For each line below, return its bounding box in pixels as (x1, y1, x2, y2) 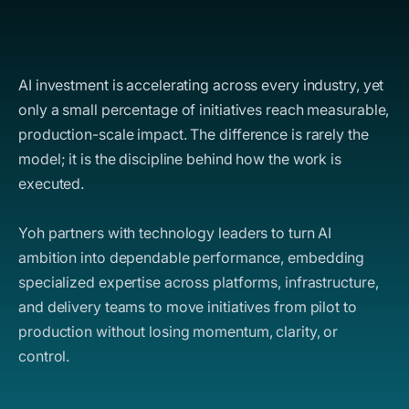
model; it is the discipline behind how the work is (18, 149, 341, 168)
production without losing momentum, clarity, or (18, 321, 339, 341)
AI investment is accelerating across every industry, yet (18, 75, 384, 94)
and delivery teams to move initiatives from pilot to (18, 297, 357, 316)
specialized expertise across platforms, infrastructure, (18, 272, 379, 291)
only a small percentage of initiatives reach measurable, (18, 100, 390, 119)
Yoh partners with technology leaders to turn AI (18, 223, 332, 242)
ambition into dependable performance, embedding (18, 247, 365, 267)
